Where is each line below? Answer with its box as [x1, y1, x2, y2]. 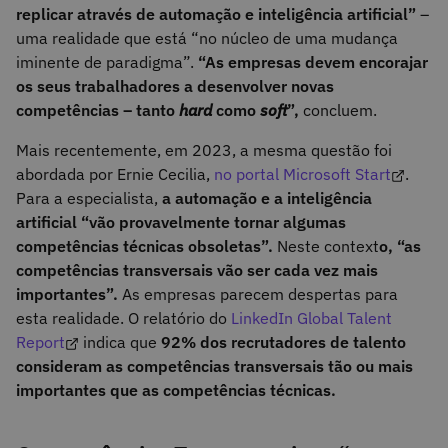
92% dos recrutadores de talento [157, 332, 406, 353]
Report [16, 332, 65, 353]
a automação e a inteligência [162, 188, 372, 209]
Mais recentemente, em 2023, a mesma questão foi [16, 140, 392, 161]
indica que [79, 332, 157, 353]
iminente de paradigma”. [16, 52, 194, 73]
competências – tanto [16, 100, 175, 121]
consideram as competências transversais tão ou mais [16, 356, 413, 377]
